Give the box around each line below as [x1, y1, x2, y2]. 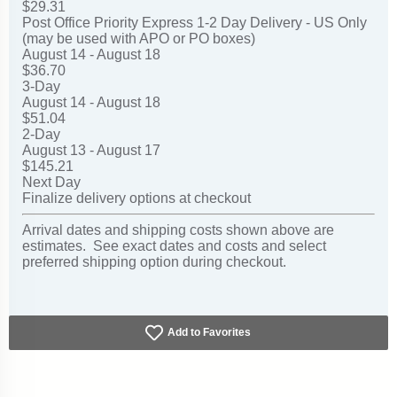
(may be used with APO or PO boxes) [22, 31, 255, 47]
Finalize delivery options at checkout [22, 191, 251, 206]
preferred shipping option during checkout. [22, 254, 286, 270]
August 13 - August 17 [22, 143, 160, 159]
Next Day [22, 175, 81, 191]
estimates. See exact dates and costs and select [22, 238, 326, 254]
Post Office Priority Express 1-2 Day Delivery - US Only [22, 15, 367, 31]
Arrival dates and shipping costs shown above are [22, 222, 334, 238]
